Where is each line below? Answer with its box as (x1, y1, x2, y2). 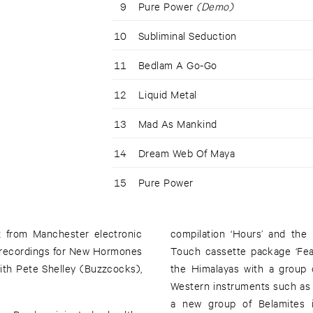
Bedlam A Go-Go (138, 58, 217, 72)
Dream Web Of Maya (138, 146, 235, 160)
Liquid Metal (138, 87, 197, 101)
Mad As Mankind (138, 117, 217, 131)
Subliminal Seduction (138, 29, 237, 43)
